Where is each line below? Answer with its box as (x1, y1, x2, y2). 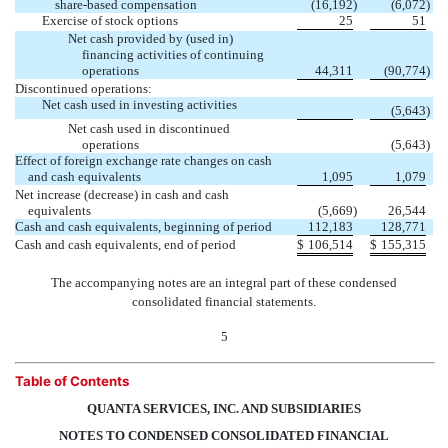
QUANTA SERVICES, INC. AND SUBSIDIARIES (87, 401, 361, 417)
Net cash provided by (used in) (68, 31, 234, 47)
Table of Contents (15, 373, 129, 390)
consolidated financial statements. (132, 294, 316, 310)
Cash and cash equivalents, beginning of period (15, 219, 272, 235)
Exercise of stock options (41, 13, 178, 29)
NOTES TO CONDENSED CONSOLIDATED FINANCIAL (59, 428, 389, 444)
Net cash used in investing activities (41, 97, 237, 113)
